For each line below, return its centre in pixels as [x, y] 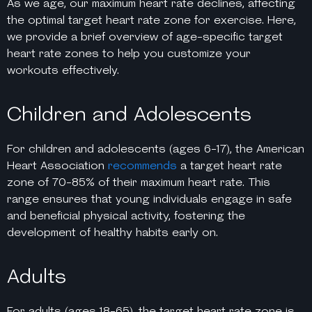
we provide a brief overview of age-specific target [145, 37]
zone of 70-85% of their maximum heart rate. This [139, 182]
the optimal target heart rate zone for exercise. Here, [151, 20]
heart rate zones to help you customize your [129, 54]
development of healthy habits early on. [112, 233]
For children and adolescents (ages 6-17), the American [156, 149]
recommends [142, 166]
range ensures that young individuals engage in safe [149, 199]
